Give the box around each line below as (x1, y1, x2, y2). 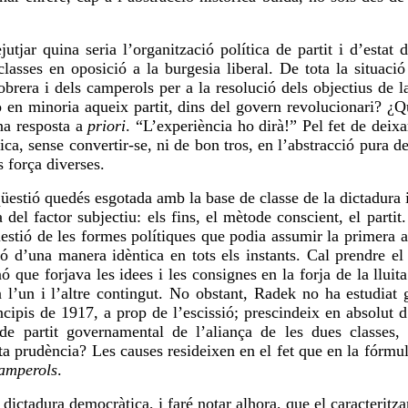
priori (87, 117, 127, 136)
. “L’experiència (126, 117, 238, 136)
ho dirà (237, 117, 285, 136)
